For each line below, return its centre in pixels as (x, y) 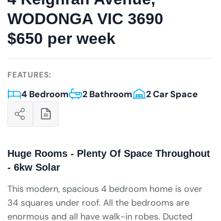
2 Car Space (172, 94)
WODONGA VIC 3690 (85, 19)
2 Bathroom (107, 94)
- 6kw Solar (34, 167)
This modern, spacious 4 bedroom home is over (105, 189)
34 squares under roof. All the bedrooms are (98, 203)
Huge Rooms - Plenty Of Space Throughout (109, 153)
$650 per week (61, 38)
